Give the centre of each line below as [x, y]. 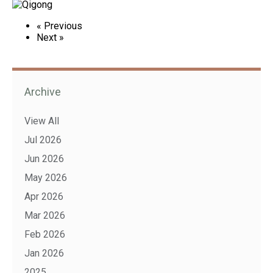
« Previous [59, 26]
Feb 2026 [45, 234]
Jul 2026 [43, 140]
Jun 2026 [44, 159]
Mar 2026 [45, 215]
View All [42, 121]
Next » [50, 37]
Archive [43, 92]
